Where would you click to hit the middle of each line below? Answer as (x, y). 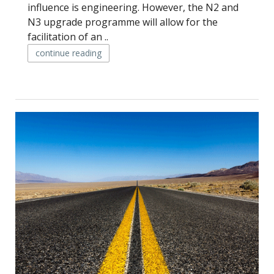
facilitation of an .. (68, 37)
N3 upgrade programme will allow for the (123, 22)
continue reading (68, 53)
